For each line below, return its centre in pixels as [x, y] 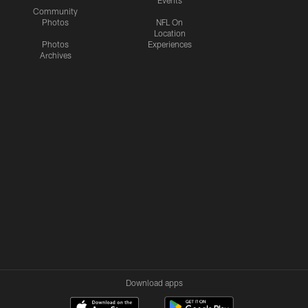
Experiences [169, 44]
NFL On [169, 22]
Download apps [154, 282]
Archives [55, 55]
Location [169, 33]
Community [55, 11]
